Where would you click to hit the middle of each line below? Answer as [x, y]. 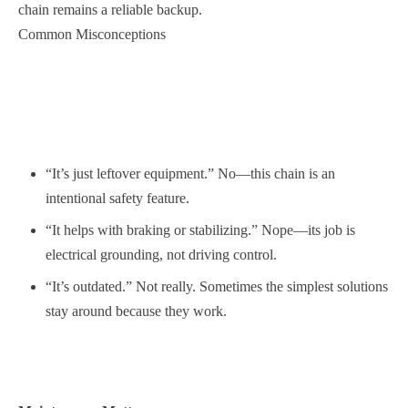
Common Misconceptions [92, 34]
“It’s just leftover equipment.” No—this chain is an [190, 173]
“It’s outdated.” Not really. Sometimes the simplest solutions [217, 286]
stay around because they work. [136, 311]
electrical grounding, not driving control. [161, 255]
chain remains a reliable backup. [110, 10]
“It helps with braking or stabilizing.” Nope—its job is [200, 230]
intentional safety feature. [117, 198]
